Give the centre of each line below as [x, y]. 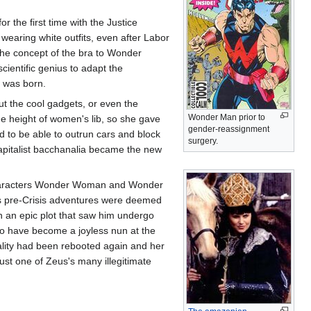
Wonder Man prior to [227, 117]
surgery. [203, 141]
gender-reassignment [229, 129]
